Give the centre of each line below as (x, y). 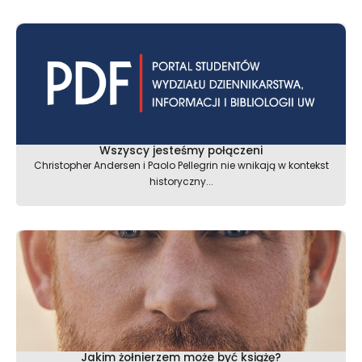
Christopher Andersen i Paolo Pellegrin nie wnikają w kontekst (181, 165)
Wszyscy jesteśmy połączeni (181, 150)
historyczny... (181, 181)
